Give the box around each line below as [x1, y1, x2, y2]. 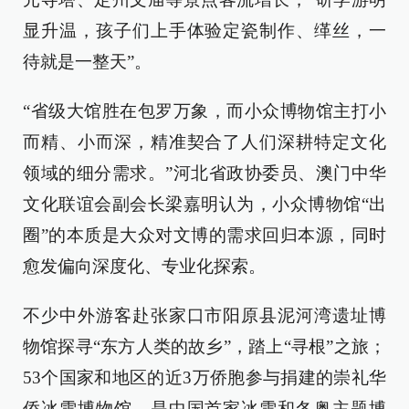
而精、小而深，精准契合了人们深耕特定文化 [23, 132, 386, 152]
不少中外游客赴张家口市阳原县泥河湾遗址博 [23, 306, 386, 325]
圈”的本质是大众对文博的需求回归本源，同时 [23, 225, 386, 245]
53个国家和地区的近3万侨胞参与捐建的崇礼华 [23, 368, 386, 387]
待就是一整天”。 [23, 52, 152, 71]
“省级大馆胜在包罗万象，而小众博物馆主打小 [23, 101, 386, 121]
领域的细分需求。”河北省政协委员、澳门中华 [23, 163, 386, 183]
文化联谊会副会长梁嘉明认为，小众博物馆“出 [23, 194, 386, 214]
